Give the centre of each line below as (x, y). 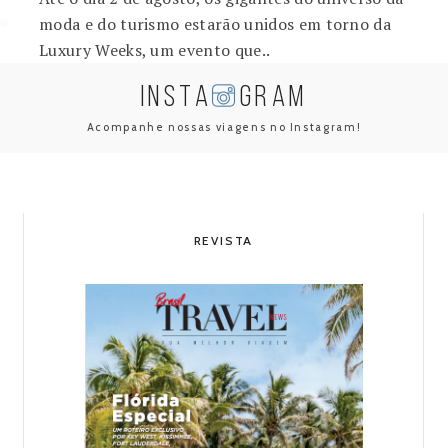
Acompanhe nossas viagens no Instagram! (224, 127)
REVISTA (223, 240)
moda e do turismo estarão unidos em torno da (215, 24)
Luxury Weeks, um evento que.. (155, 50)
